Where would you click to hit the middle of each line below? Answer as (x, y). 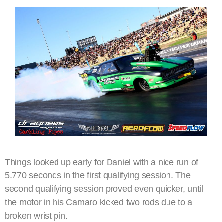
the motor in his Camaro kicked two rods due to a (99, 202)
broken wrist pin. (36, 215)
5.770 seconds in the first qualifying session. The (98, 175)
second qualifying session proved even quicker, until (104, 189)
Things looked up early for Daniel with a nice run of (102, 162)
